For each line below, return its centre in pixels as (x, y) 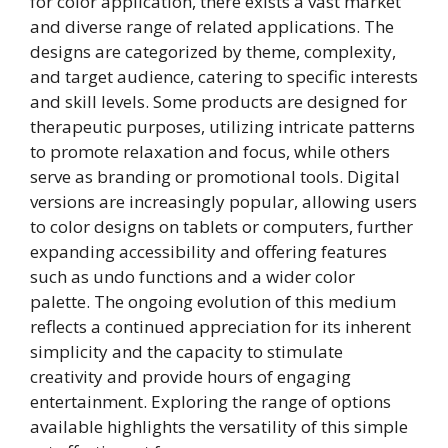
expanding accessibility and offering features (208, 252)
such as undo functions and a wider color (192, 277)
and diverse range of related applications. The (212, 27)
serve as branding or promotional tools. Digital (215, 177)
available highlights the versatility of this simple (219, 427)
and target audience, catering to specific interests (224, 77)
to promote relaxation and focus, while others (210, 152)
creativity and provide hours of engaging (190, 377)
